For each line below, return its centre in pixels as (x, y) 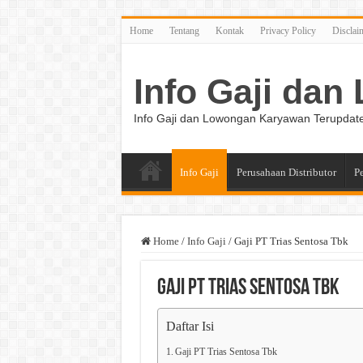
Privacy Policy (288, 31)
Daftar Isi (190, 327)
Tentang (184, 31)
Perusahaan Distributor (286, 172)
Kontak (229, 31)
